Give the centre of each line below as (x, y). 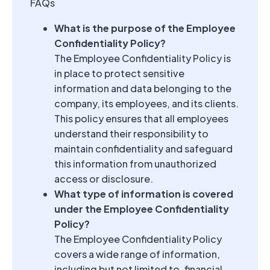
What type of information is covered (144, 194)
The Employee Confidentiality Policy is (143, 58)
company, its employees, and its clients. (146, 104)
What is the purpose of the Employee (145, 28)
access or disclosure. (104, 179)
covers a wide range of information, (137, 254)
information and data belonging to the (143, 89)
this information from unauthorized (135, 164)
